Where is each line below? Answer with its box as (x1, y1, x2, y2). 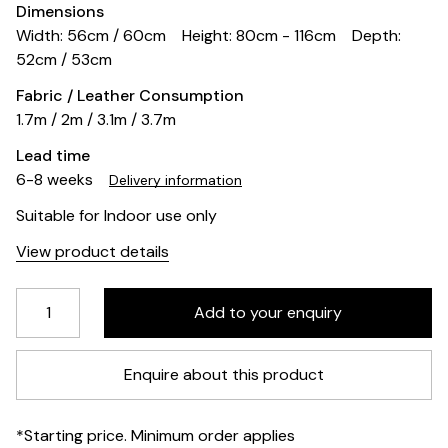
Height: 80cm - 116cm (182, 25, 336, 46)
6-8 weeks (16, 169, 97, 190)
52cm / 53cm (16, 49, 112, 70)
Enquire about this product (123, 364, 324, 385)
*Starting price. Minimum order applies (16, 425, 295, 446)
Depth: (352, 25, 401, 46)
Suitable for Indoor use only (16, 205, 217, 226)
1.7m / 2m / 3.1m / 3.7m (16, 109, 176, 130)
